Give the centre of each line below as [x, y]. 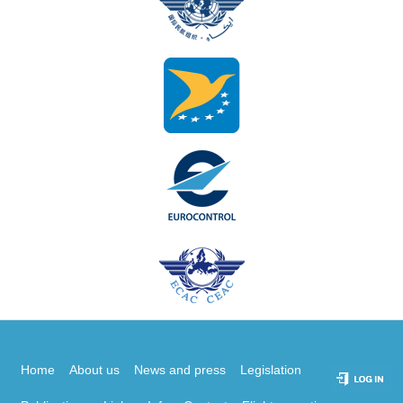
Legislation [271, 370]
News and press [180, 370]
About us [94, 370]
